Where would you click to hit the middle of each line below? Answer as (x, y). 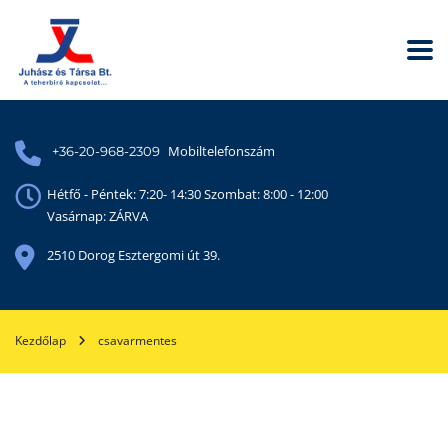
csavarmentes (137, 340)
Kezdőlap (40, 340)
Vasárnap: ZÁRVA (97, 216)
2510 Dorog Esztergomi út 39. (133, 255)
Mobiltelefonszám (221, 151)
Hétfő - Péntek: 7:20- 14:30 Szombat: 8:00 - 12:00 (187, 194)
